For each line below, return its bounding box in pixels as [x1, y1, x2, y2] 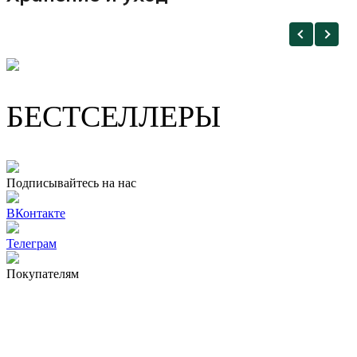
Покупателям [6, 266, 79, 280]
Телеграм [6, 236, 57, 250]
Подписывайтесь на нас [6, 175, 136, 190]
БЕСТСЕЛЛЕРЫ [6, 100, 221, 134]
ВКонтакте [6, 206, 65, 220]
